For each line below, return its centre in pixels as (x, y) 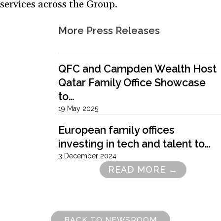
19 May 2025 (78, 108)
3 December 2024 (87, 156)
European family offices (116, 130)
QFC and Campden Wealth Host (137, 69)
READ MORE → (143, 169)
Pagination (75, 174)
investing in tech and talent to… (134, 144)
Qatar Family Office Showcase (132, 82)
